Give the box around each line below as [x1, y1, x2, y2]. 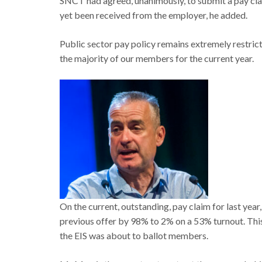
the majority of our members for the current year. [60, 53, 254, 64]
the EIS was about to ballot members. [60, 230, 208, 242]
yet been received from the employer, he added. [60, 9, 247, 20]
